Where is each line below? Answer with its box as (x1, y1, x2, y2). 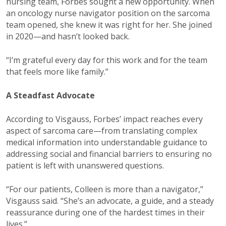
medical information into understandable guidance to (6, 136, 207, 148)
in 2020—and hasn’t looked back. (6, 30, 130, 42)
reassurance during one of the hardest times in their (6, 206, 205, 218)
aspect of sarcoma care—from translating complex (6, 125, 197, 136)
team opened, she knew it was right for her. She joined (6, 19, 212, 30)
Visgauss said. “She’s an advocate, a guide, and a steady (6, 195, 214, 206)
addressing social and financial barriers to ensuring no (6, 148, 212, 159)
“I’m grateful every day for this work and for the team (6, 54, 207, 66)
